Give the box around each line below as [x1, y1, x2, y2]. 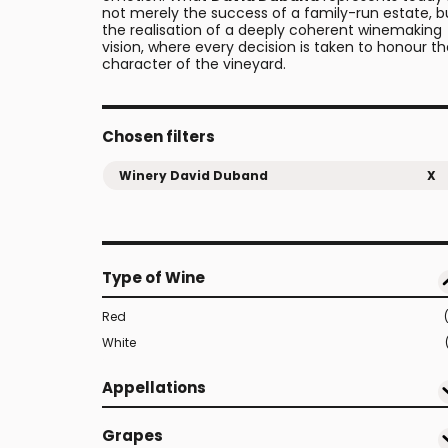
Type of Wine [102, 267, 205, 288]
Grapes [102, 425, 163, 446]
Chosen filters [102, 126, 215, 147]
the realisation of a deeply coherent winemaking [102, 20, 442, 40]
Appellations [102, 377, 206, 398]
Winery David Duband [119, 167, 268, 184]
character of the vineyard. [102, 54, 286, 74]
